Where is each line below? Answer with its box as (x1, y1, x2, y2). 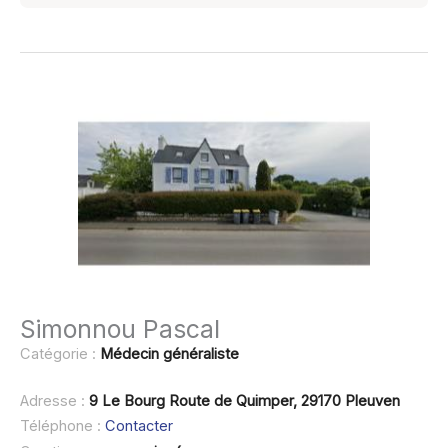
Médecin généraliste (100, 344, 239, 363)
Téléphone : (20, 417, 105, 436)
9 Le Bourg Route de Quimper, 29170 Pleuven (89, 391, 400, 410)
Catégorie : (20, 344, 100, 363)
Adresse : (20, 391, 89, 410)
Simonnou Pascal (20, 313, 220, 344)
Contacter (105, 417, 173, 436)
